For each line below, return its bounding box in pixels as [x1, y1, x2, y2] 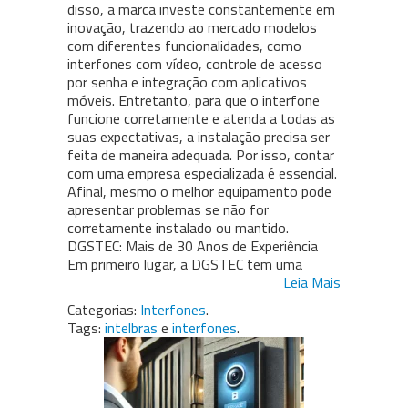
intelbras [105, 317, 158, 340]
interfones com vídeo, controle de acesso [67, 53, 322, 76]
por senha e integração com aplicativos [67, 71, 307, 94]
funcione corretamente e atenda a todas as [67, 107, 335, 130]
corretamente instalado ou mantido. [67, 217, 289, 240]
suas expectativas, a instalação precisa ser [67, 126, 330, 148]
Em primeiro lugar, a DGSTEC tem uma [67, 253, 302, 276]
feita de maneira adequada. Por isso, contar [67, 144, 334, 167]
